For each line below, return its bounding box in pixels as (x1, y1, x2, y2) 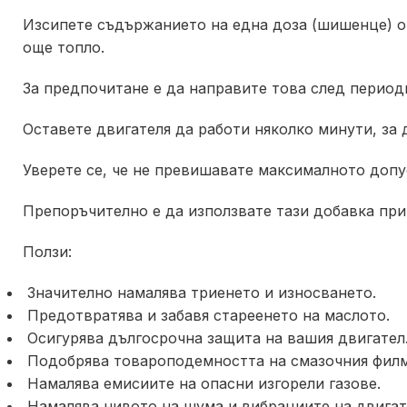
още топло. (23, 38, 104, 56)
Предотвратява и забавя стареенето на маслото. (23, 306, 390, 324)
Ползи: (23, 243, 72, 261)
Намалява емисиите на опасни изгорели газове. (23, 374, 381, 392)
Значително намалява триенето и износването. (23, 283, 376, 302)
